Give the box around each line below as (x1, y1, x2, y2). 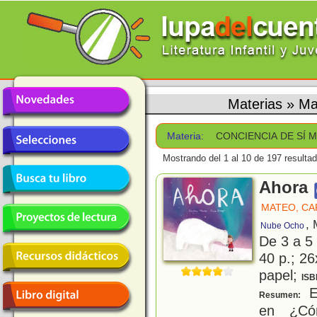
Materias (228, 96, 282, 112)
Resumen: (259, 290, 303, 301)
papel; (259, 267, 301, 284)
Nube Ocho (260, 221, 304, 231)
